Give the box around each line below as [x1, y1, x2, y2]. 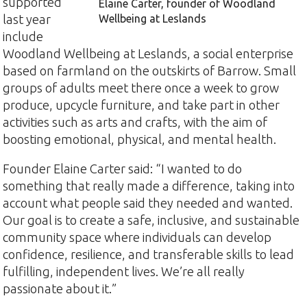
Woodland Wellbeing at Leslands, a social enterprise [3, 46, 294, 60]
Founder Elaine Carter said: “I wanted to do [3, 162, 243, 176]
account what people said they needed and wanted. [3, 196, 293, 210]
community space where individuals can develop [3, 230, 272, 245]
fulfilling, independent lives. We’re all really [3, 265, 245, 279]
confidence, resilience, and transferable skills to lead [3, 247, 295, 262]
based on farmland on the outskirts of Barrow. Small [3, 63, 297, 77]
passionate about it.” [3, 282, 117, 296]
